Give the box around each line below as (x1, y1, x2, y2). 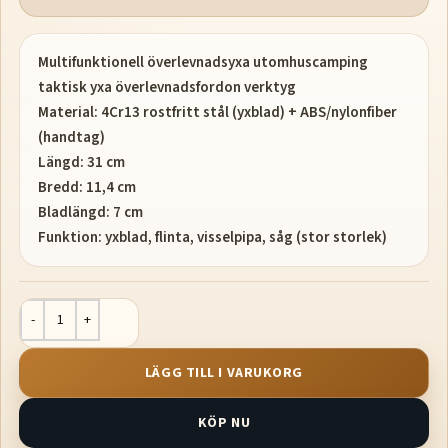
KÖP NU (197, 412, 251, 433)
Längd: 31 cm (38, 151, 125, 173)
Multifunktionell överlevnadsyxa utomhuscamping (38, 51, 368, 73)
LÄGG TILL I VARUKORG (144, 362, 304, 383)
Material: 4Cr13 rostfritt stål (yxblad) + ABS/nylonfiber (38, 101, 397, 123)
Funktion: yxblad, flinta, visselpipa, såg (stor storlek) (38, 226, 387, 248)
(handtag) (38, 126, 105, 148)
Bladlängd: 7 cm (38, 201, 143, 223)
